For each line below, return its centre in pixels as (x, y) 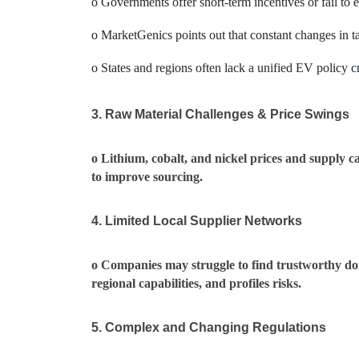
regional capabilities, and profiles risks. (196, 283)
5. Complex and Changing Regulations (209, 327)
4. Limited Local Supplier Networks (197, 221)
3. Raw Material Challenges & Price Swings (220, 114)
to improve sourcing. (147, 177)
